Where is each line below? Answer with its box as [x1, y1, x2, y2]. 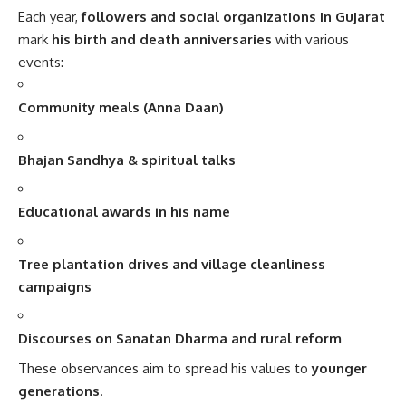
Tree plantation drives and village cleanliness [18, 255, 325, 273]
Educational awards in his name [18, 203, 230, 221]
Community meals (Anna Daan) [18, 99, 224, 117]
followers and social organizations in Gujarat [82, 8, 385, 26]
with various [272, 31, 349, 49]
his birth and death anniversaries [52, 31, 272, 49]
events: [18, 53, 63, 72]
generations [18, 382, 100, 400]
